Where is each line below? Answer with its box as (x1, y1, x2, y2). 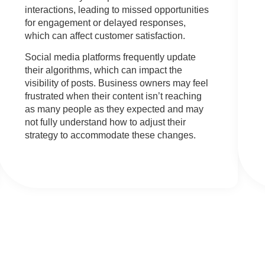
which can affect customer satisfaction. (25, 31, 186, 41)
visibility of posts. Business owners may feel (25, 78, 209, 89)
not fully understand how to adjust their (25, 117, 186, 128)
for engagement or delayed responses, (25, 18, 186, 28)
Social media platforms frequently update (25, 52, 196, 63)
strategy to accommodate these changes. (25, 130, 196, 141)
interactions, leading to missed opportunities (25, 5, 209, 15)
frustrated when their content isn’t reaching (25, 91, 202, 102)
